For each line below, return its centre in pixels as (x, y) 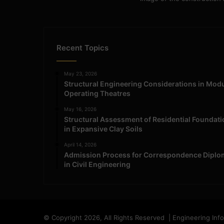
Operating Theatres (97, 93)
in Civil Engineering (97, 164)
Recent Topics (82, 47)
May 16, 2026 (80, 109)
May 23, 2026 (80, 73)
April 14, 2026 (80, 144)
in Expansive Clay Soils (103, 128)
